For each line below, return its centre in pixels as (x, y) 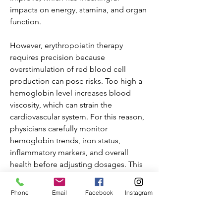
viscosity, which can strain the (61, 105)
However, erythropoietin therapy (66, 45)
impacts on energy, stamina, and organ (78, 10)
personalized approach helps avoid (72, 176)
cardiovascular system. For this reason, (77, 117)
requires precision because (57, 57)
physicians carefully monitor (59, 129)
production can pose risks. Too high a (76, 81)
